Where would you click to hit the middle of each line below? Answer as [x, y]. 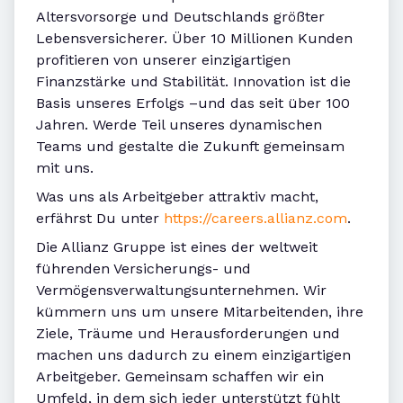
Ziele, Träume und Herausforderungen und [188, 334]
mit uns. [65, 168]
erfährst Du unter [100, 219]
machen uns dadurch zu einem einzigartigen [193, 355]
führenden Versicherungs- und [143, 269]
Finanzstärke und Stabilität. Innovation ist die [193, 82]
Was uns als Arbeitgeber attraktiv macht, [177, 197]
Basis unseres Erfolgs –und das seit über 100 [193, 103]
